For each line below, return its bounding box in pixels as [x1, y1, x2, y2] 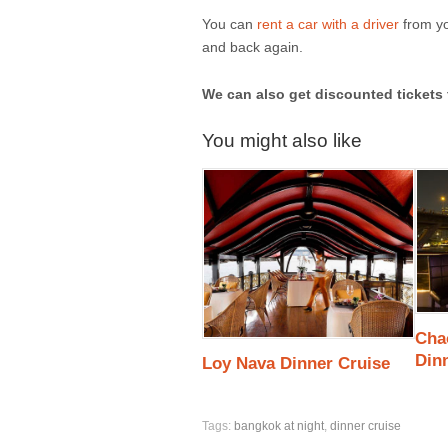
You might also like [202, 129, 362, 151]
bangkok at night [234, 419, 324, 433]
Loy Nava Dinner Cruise [202, 354, 390, 374]
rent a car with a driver [257, 16, 399, 33]
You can [202, 16, 257, 33]
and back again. [202, 39, 303, 56]
